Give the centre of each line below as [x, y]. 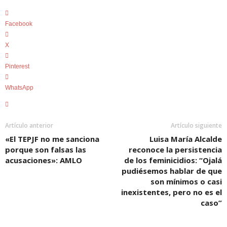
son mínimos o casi [186, 181]
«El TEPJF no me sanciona [52, 139]
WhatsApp [19, 88]
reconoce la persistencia [175, 149]
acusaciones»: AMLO [44, 160]
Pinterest [17, 66]
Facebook [19, 24]
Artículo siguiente [196, 125]
